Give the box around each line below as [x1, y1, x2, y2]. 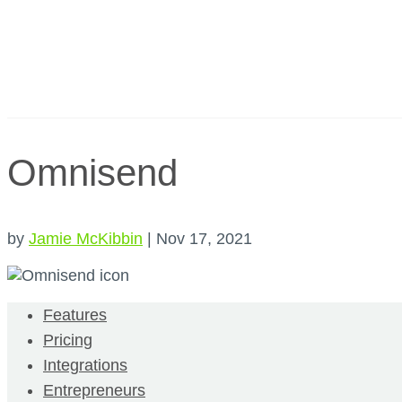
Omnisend [7, 151, 178, 194]
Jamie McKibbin [29, 229, 143, 248]
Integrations [43, 355, 127, 374]
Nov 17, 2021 [156, 229, 252, 248]
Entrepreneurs [43, 380, 145, 399]
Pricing [43, 330, 92, 349]
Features [43, 305, 107, 324]
